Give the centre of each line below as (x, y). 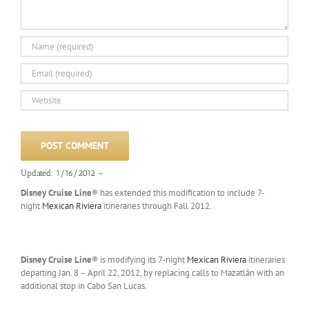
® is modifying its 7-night (139, 259)
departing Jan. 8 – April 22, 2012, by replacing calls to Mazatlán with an (152, 272)
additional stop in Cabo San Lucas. (84, 286)
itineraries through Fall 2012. (157, 206)
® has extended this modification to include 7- (178, 192)
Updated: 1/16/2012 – (62, 173)
